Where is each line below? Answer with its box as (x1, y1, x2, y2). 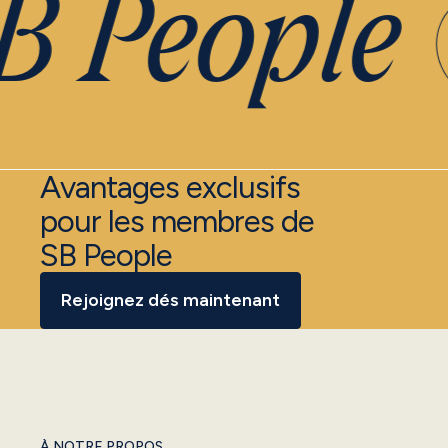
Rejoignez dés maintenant (61, 289, 280, 311)
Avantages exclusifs (40, 168, 300, 206)
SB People (40, 236, 172, 274)
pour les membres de (40, 202, 314, 240)
